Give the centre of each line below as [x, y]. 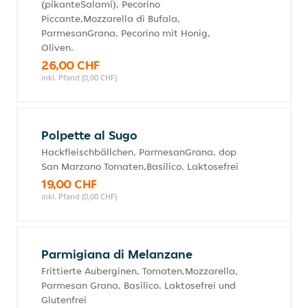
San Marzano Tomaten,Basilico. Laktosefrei [140, 166]
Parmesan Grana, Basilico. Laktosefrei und [139, 285]
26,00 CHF [70, 65]
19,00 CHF [69, 184]
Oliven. [57, 47]
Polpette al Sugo [89, 135]
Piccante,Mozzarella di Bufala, [111, 19]
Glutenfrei [64, 300]
